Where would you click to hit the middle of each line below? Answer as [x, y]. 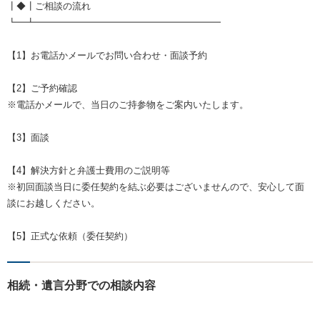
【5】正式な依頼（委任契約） [70, 236]
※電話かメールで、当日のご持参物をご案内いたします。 [128, 105]
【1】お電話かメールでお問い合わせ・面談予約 [107, 56]
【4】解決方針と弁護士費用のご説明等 [89, 171]
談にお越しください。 [54, 204]
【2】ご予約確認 [42, 89]
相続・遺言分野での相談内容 [81, 286]
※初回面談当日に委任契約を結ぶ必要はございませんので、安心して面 [156, 187]
